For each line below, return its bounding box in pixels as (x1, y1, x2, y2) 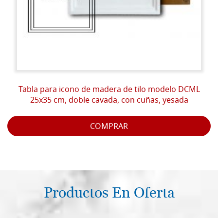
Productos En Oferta (43, 182, 175, 202)
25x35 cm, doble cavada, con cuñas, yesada (30, 94, 188, 107)
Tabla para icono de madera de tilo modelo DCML (18, 83, 200, 96)
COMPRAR (90, 120, 128, 133)
